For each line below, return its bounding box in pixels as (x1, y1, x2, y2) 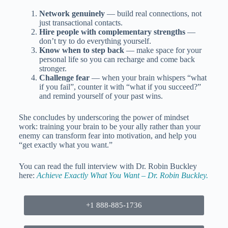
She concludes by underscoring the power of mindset (18, 113, 189, 122)
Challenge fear (39, 73, 90, 82)
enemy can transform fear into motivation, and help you (18, 131, 196, 140)
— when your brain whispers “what (89, 73, 207, 82)
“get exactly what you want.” (18, 140, 112, 149)
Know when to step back (39, 46, 124, 54)
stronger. (39, 64, 67, 73)
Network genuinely (39, 9, 105, 18)
